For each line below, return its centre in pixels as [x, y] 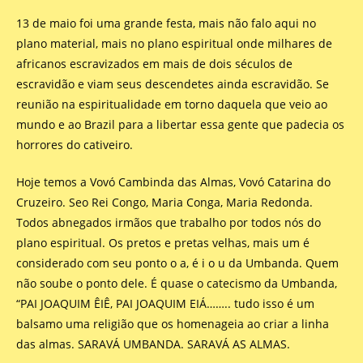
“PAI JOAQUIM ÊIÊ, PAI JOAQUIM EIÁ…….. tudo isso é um [165, 303]
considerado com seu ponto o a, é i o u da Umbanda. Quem [177, 263]
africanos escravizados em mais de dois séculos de [154, 64]
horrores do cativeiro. [75, 145]
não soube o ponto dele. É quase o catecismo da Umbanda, [177, 283]
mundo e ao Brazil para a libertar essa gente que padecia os [180, 124]
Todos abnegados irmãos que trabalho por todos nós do [169, 222]
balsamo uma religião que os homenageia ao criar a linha [173, 324]
